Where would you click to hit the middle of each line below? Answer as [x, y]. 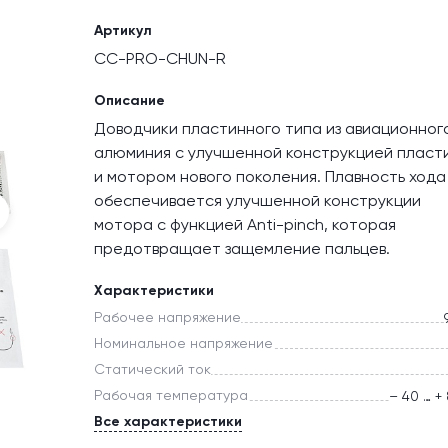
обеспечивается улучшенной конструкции [257, 201]
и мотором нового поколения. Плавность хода [270, 177]
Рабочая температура [171, 395]
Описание [129, 101]
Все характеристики [168, 422]
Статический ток [152, 369]
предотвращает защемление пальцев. [242, 249]
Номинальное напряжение [183, 343]
